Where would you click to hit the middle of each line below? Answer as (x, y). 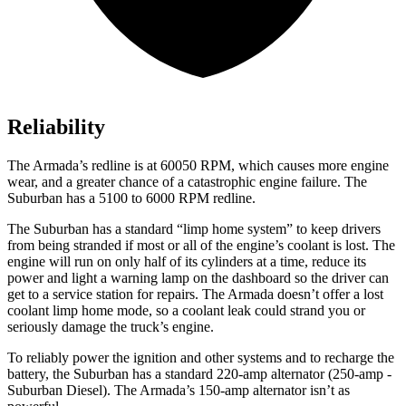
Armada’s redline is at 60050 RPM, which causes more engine (211, 166)
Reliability (56, 127)
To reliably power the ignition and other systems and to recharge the (201, 358)
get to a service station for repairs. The (117, 295)
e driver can (355, 278)
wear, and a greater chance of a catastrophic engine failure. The (187, 182)
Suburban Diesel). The (73, 391)
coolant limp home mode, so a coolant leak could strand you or (186, 311)
